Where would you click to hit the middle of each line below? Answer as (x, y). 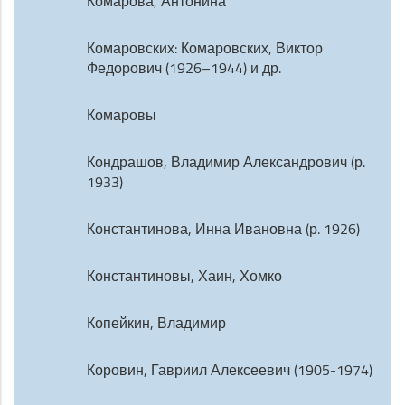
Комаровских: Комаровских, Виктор (205, 48)
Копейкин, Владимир (156, 323)
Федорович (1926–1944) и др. (184, 68)
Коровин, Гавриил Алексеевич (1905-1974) (230, 370)
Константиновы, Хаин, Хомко (184, 276)
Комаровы (122, 115)
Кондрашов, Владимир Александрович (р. (226, 162)
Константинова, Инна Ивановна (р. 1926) (223, 229)
